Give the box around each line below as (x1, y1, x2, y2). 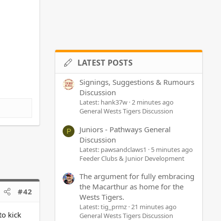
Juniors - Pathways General (79, 124, 171, 134)
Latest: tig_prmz (79, 202, 127, 211)
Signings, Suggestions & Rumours (79, 77, 194, 87)
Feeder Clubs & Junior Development (79, 153, 184, 163)
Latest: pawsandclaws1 (79, 145, 147, 154)
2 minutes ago (132, 98, 174, 107)
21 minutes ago (131, 202, 177, 211)
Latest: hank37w (79, 98, 127, 107)
